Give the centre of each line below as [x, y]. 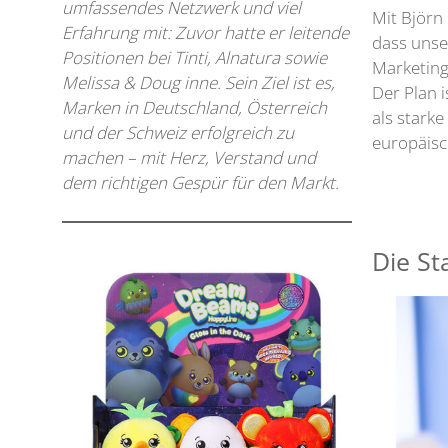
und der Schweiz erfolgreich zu [178, 133]
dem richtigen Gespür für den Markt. [200, 183]
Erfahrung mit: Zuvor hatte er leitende [205, 33]
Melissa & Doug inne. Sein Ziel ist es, [198, 83]
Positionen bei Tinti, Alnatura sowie [194, 58]
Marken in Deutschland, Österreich [194, 108]
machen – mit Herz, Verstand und [189, 158]
